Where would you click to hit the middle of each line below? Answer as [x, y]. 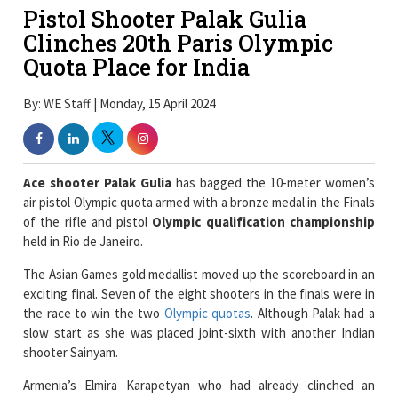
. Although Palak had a [313, 313]
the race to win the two [94, 313]
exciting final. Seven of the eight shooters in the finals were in [199, 293]
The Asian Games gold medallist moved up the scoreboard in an [199, 274]
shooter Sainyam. [71, 352]
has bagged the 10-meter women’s [273, 182]
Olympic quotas [207, 313]
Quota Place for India [137, 68]
